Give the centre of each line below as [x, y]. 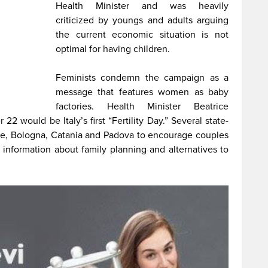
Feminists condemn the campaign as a [142, 78]
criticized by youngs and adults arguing [142, 20]
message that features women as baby [142, 92]
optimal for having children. [113, 49]
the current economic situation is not [142, 35]
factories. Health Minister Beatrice [142, 106]
